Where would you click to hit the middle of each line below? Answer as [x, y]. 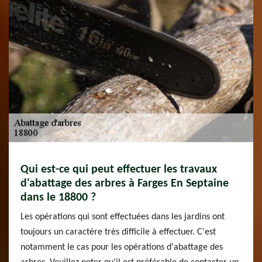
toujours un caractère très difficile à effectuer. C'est [118, 232]
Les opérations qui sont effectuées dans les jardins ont [123, 217]
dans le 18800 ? [58, 198]
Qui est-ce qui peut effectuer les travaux [119, 170]
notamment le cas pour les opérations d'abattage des [122, 247]
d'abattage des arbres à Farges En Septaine [125, 184]
